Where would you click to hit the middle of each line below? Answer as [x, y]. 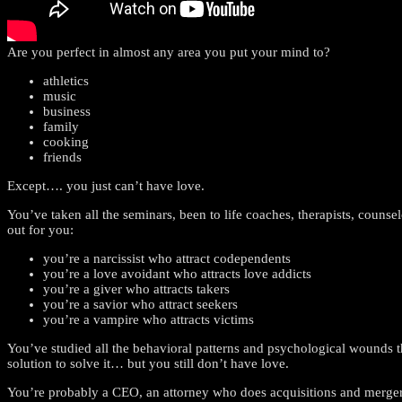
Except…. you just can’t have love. [106, 185]
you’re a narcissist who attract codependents [167, 258]
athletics [66, 80]
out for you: [40, 229]
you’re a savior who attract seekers [140, 304]
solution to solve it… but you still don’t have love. [148, 363]
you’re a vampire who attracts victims [149, 319]
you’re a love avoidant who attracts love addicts [177, 273]
